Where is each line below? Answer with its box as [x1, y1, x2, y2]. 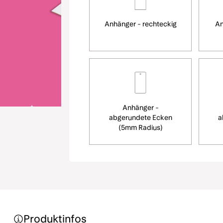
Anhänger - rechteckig [104, 20, 177, 28]
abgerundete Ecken [109, 113, 172, 121]
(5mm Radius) [118, 123, 163, 131]
